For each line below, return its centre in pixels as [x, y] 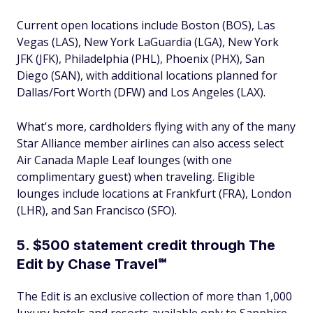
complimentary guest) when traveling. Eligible [136, 177]
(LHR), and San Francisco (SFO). [97, 210]
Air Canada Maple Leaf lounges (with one [124, 160]
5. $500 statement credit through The [146, 245]
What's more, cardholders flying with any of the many [156, 126]
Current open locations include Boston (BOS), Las [146, 25]
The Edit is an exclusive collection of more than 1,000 [154, 296]
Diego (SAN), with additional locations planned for [147, 75]
